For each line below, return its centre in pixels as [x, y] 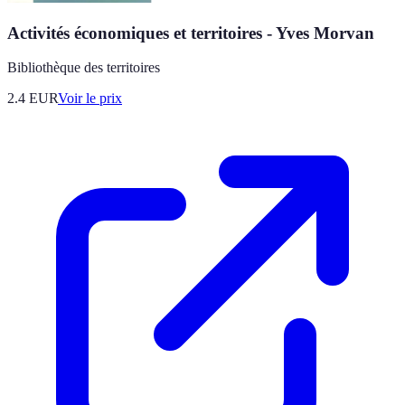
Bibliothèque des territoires [84, 68]
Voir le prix [90, 99]
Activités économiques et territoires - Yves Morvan [191, 33]
